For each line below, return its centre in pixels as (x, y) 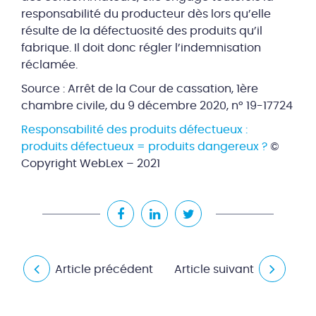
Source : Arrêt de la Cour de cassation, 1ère (140, 89)
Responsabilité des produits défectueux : (134, 130)
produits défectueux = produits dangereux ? (144, 147)
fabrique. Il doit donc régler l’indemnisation (141, 48)
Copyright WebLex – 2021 (91, 164)
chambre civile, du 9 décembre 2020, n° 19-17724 (157, 106)
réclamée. (49, 65)
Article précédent (104, 269)
